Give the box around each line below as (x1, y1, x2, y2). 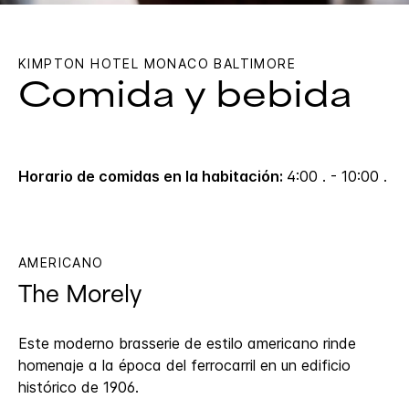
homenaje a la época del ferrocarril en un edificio (18, 356, 351, 375)
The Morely (18, 281, 142, 309)
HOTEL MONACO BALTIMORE (90, 56, 297, 72)
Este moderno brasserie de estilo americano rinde (18, 334, 356, 353)
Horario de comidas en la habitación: (18, 167, 287, 186)
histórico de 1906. (18, 378, 139, 397)
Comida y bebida (18, 76, 352, 116)
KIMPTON (18, 56, 86, 72)
